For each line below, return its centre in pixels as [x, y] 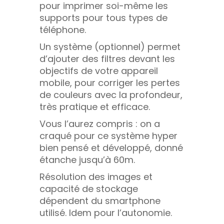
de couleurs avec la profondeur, [111, 94]
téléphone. [63, 29]
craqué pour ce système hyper [108, 135]
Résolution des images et [96, 176]
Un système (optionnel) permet [110, 46]
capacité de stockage [89, 188]
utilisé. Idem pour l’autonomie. [106, 212]
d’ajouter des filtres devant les [107, 58]
